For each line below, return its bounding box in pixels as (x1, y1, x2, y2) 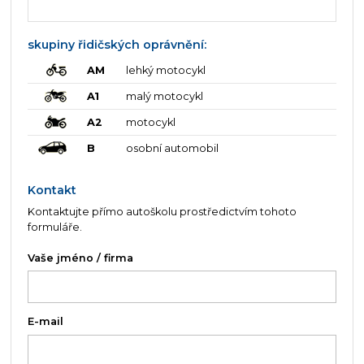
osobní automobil (126, 142, 219, 155)
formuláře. (27, 220, 82, 233)
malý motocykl (126, 90, 204, 103)
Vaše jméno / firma (27, 252, 133, 265)
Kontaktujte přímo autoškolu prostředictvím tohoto (27, 205, 297, 218)
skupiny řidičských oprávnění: (27, 37, 206, 52)
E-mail (27, 315, 63, 328)
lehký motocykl (126, 64, 206, 77)
